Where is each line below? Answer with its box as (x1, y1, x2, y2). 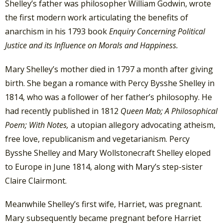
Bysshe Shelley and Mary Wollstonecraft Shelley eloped (5, 147, 211, 158)
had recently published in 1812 (5, 105, 120, 116)
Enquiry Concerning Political (109, 26, 205, 37)
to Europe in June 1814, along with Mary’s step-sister (5, 161, 203, 172)
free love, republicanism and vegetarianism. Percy (5, 133, 190, 144)
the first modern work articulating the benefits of (5, 12, 188, 23)
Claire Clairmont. (5, 175, 67, 186)
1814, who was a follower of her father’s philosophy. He (5, 91, 212, 103)
